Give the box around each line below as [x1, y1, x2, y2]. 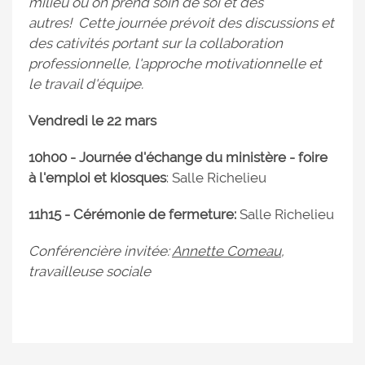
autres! [29, 15, 72, 31]
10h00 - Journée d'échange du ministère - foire [29, 149, 328, 165]
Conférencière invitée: [29, 243, 172, 259]
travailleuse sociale [29, 263, 151, 279]
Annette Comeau [172, 243, 281, 259]
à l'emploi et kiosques [29, 169, 166, 186]
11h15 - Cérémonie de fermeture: [29, 206, 240, 222]
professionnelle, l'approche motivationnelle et [29, 55, 322, 72]
